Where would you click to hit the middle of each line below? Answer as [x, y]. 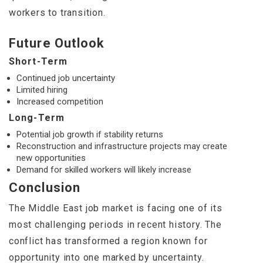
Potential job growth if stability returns [90, 135]
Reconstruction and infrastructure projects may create [122, 146]
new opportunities [51, 158]
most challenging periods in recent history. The [115, 225]
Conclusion [45, 188]
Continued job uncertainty [66, 78]
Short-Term [38, 62]
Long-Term [37, 118]
